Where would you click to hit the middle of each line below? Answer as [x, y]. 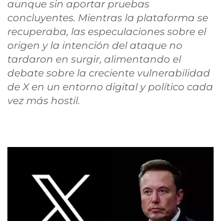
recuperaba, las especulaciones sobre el [107, 32]
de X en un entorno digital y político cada [110, 87]
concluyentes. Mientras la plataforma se [108, 18]
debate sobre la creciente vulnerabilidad [109, 73]
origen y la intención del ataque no [95, 45]
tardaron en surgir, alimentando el [94, 59]
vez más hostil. [44, 101]
